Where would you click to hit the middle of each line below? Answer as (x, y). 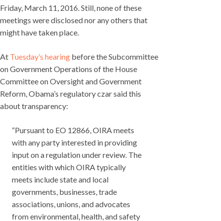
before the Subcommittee (114, 57)
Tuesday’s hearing (40, 57)
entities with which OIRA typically (69, 167)
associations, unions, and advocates (71, 204)
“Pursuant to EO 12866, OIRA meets (73, 130)
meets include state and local (60, 180)
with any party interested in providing (74, 143)
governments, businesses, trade (64, 192)
